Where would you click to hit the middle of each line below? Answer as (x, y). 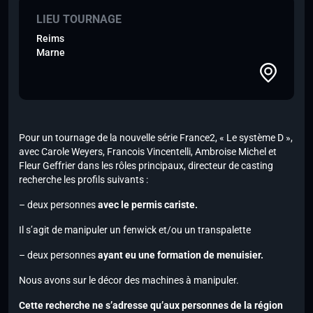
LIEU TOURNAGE (79, 20)
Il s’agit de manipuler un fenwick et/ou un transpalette (136, 230)
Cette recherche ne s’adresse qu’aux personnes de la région (151, 306)
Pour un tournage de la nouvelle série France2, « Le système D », (156, 138)
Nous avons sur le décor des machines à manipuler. (129, 281)
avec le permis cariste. (148, 205)
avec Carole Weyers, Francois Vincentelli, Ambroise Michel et (148, 152)
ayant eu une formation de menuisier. (181, 255)
